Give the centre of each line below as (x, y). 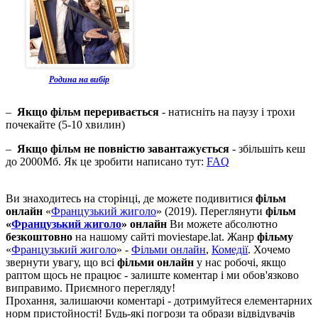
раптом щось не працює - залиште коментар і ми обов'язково (152, 275)
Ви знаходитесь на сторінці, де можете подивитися (131, 198)
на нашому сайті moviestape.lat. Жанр (165, 236)
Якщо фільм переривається (88, 111)
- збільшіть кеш (267, 148)
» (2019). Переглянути (211, 211)
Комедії (230, 249)
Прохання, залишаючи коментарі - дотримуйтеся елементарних (159, 300)
